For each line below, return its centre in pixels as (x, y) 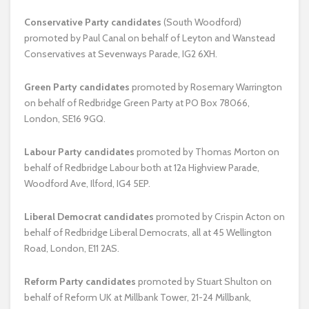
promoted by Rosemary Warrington (207, 87)
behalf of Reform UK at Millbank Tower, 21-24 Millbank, (138, 297)
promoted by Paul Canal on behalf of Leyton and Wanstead (150, 38)
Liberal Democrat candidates (89, 216)
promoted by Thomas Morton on (208, 151)
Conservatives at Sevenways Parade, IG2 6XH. (121, 53)
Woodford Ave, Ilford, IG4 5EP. (87, 183)
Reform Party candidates (80, 281)
